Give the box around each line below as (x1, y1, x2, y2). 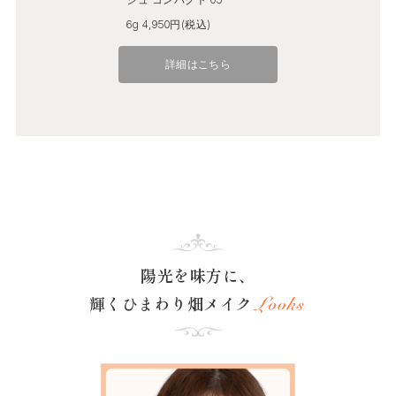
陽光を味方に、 (141, 263, 255, 287)
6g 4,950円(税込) (126, 17, 211, 31)
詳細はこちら (164, 57, 232, 71)
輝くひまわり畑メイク (88, 292, 253, 316)
